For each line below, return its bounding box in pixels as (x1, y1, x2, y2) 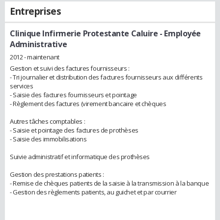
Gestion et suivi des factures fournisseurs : (10, 63, 130, 73)
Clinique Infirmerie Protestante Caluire (10, 28, 158, 39)
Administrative (10, 39, 67, 50)
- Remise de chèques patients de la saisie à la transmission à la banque (10, 178, 209, 188)
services (10, 81, 33, 90)
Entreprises (10, 5, 61, 18)
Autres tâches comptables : (10, 116, 85, 126)
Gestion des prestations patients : (10, 169, 104, 179)
